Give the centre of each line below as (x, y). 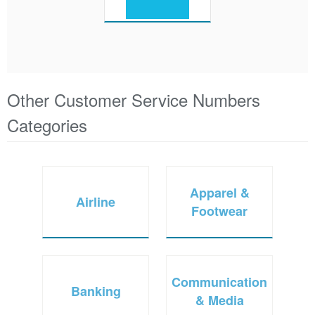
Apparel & (219, 192)
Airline (96, 201)
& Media (219, 300)
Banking (96, 291)
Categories (47, 124)
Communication (219, 282)
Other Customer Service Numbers (134, 99)
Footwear (219, 211)
